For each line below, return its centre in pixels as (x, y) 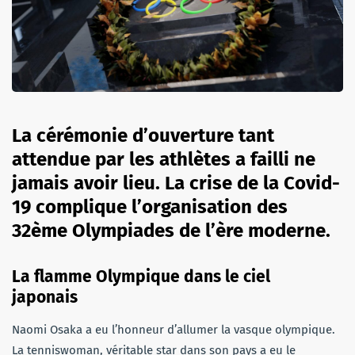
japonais (47, 297)
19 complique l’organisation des (150, 206)
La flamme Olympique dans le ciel (141, 276)
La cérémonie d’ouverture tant (143, 135)
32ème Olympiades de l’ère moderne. (171, 230)
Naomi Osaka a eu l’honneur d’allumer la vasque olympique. (174, 329)
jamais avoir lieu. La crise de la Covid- (176, 183)
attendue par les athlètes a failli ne (164, 159)
